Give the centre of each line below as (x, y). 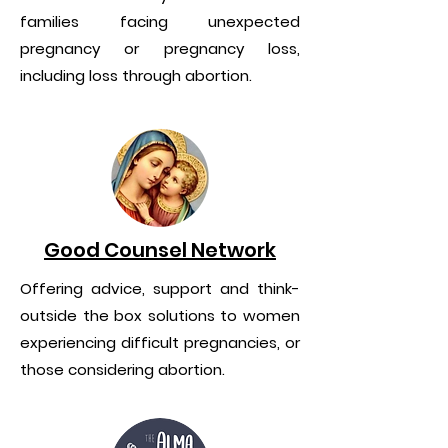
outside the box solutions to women (160, 315)
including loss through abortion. (136, 75)
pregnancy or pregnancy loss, (160, 48)
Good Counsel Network (160, 250)
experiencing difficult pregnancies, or (160, 342)
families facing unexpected (160, 21)
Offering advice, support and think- (160, 288)
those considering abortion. (122, 369)
